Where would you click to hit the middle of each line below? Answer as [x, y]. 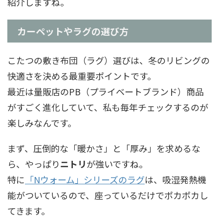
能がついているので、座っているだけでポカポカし [108, 195]
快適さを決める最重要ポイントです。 [82, 76]
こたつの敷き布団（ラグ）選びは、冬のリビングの [109, 60]
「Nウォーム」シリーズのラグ [85, 179]
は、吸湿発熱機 [175, 179]
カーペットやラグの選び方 [73, 31]
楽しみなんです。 [42, 122]
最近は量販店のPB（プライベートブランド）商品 [106, 91]
